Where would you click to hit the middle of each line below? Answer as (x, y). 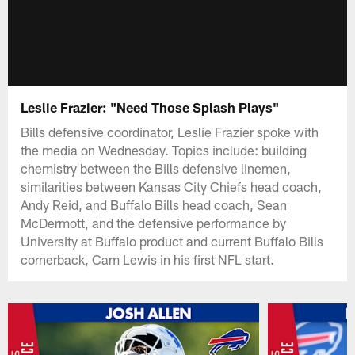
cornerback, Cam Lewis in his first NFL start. (148, 259)
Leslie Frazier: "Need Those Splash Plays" (150, 107)
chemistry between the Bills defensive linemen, (156, 168)
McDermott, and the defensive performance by (154, 222)
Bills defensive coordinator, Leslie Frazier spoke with (170, 131)
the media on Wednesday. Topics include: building (164, 149)
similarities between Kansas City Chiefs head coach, (172, 186)
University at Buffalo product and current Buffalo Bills (172, 240)
